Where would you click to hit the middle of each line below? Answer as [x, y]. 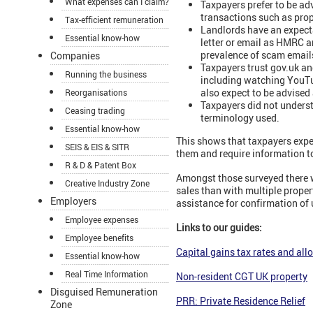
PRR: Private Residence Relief [241, 301]
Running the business [106, 74]
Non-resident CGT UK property [242, 277]
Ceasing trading [95, 111]
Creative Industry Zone [107, 183]
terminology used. [240, 117]
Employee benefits [99, 238]
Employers [73, 201]
